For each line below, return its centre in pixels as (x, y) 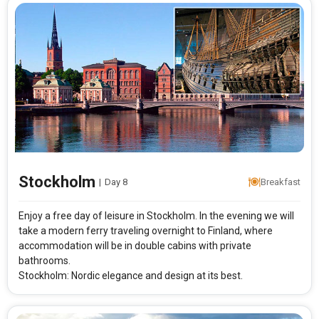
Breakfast (281, 182)
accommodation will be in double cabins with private (135, 246)
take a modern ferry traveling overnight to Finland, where (146, 231)
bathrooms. (45, 261)
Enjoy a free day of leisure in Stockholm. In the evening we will (156, 216)
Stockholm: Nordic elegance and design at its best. (131, 276)
